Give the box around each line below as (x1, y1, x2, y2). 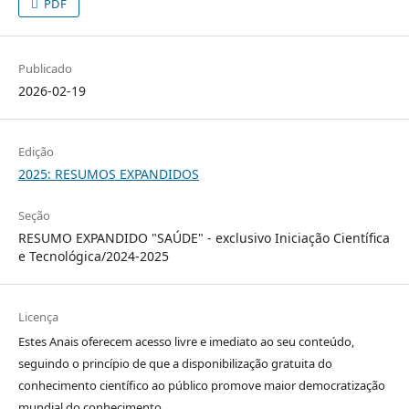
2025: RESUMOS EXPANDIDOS (17, 164, 199, 183)
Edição (17, 142, 54, 160)
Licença (17, 308, 58, 325)
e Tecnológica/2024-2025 (17, 246, 169, 265)
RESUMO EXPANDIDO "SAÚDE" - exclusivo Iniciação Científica (17, 228, 390, 246)
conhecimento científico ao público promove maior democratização (17, 376, 385, 393)
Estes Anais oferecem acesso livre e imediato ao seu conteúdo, (17, 332, 354, 350)
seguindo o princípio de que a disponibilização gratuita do (17, 354, 332, 372)
